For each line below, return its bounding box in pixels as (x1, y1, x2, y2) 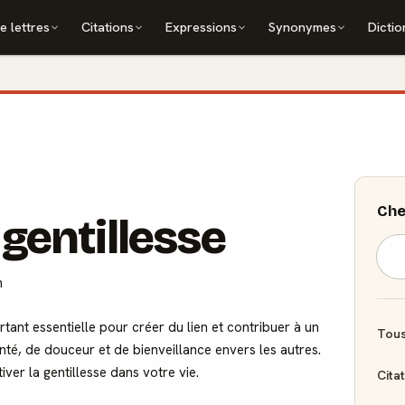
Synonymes (268, 18, 337, 35)
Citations (81, 18, 135, 35)
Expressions (165, 18, 238, 35)
